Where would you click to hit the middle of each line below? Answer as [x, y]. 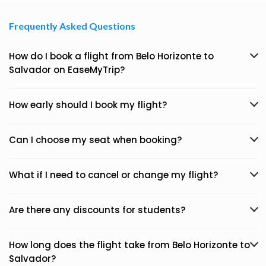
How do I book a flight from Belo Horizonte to [111, 56]
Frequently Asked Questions [72, 26]
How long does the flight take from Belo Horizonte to [129, 245]
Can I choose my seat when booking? [95, 140]
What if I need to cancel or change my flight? [113, 175]
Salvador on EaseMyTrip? [67, 70]
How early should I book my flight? [88, 105]
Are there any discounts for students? [97, 210]
